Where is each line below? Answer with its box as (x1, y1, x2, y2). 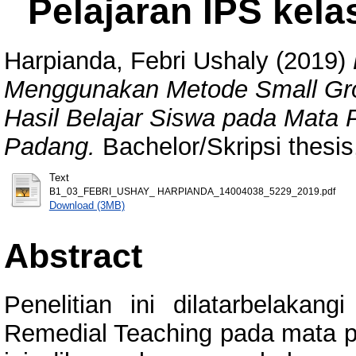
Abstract (4, 236, 142, 275)
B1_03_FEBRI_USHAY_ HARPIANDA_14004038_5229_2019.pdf (48, 186, 335, 196)
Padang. (4, 132, 95, 161)
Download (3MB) (48, 199, 125, 211)
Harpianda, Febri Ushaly (4, 46, 269, 75)
